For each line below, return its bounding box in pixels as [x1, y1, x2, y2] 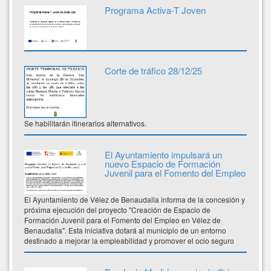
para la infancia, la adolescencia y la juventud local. [24, 245, 194, 256]
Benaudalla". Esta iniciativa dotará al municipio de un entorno [24, 224, 226, 235]
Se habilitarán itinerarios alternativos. [24, 117, 146, 128]
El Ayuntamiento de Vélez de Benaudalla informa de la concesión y [24, 194, 245, 204]
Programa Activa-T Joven [104, 4, 206, 17]
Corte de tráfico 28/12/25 [104, 64, 202, 77]
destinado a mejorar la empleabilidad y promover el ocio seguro [24, 235, 234, 246]
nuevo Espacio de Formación [104, 157, 220, 170]
